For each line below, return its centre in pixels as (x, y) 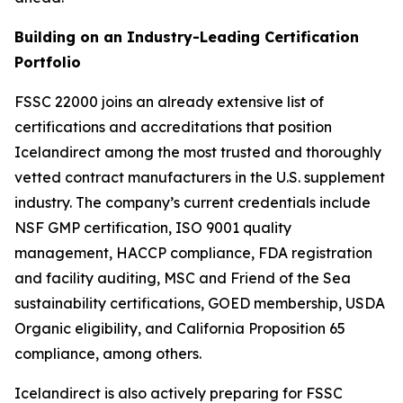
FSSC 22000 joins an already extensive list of (169, 102)
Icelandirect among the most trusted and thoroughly (198, 152)
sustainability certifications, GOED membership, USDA (200, 303)
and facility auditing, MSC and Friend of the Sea (183, 278)
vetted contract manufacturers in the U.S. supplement (200, 177)
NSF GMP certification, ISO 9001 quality (153, 228)
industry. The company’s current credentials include (193, 202)
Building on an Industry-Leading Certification (187, 37)
